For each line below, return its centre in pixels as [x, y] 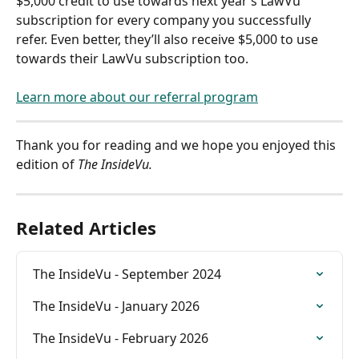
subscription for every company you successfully [165, 20]
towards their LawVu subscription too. [132, 58]
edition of [47, 164]
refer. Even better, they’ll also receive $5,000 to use [169, 39]
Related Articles [86, 227]
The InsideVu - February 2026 [121, 338]
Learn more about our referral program [137, 97]
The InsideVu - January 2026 [116, 306]
